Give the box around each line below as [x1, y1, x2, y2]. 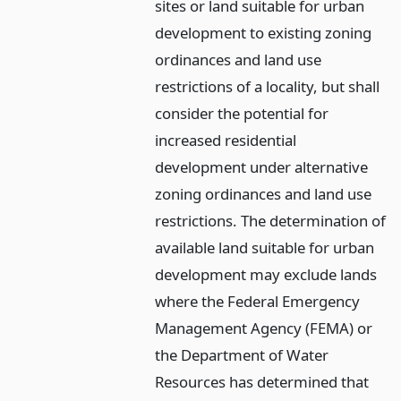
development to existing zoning [155, 21, 372, 43]
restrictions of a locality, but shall [155, 75, 380, 97]
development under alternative [155, 156, 369, 177]
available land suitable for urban [155, 236, 375, 258]
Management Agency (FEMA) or [155, 317, 373, 338]
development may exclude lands [155, 263, 378, 285]
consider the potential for [155, 102, 329, 124]
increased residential [155, 129, 297, 150]
